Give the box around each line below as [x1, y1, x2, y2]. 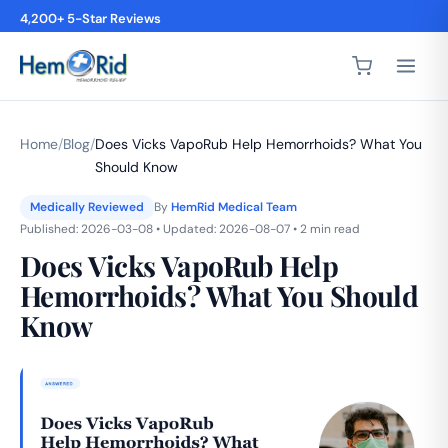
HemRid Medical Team [171, 198, 297, 215]
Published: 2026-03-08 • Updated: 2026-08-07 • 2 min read [20, 220, 360, 237]
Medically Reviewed [30, 198, 144, 215]
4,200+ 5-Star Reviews [20, 10, 161, 27]
